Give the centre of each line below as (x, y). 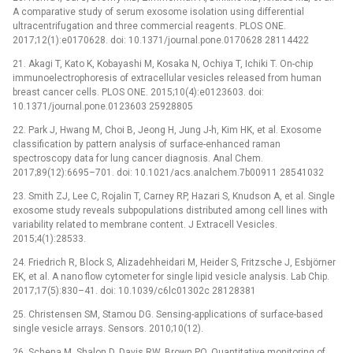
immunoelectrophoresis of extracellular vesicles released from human (167, 78)
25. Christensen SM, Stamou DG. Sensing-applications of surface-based (168, 314)
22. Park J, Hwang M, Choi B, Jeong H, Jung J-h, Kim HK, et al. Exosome (167, 130)
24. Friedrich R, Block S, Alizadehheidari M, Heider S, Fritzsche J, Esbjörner (174, 262)
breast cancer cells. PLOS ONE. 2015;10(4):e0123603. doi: (138, 92)
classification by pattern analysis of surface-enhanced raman (147, 144)
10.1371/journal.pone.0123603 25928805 (103, 106)
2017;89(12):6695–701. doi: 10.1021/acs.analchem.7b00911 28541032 (168, 172)
